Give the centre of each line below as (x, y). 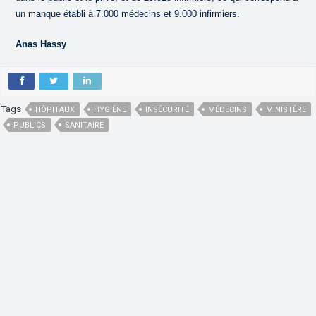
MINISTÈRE (286, 109)
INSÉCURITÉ (168, 109)
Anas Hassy (41, 44)
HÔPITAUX (55, 109)
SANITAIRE (85, 125)
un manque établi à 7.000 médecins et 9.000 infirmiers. (128, 13)
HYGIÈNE (110, 109)
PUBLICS (30, 125)
